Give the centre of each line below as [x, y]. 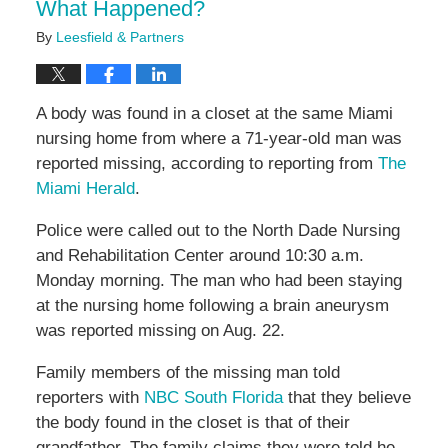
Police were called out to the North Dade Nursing [217, 231]
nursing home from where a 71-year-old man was [218, 139]
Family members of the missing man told [187, 373]
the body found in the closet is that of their [192, 423]
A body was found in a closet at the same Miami [214, 114]
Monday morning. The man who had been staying [218, 281]
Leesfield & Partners [119, 37]
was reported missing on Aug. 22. [162, 331]
